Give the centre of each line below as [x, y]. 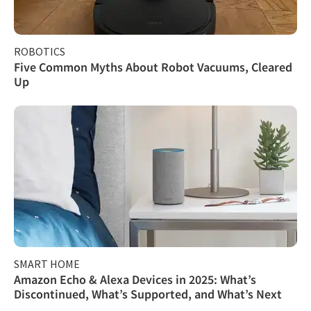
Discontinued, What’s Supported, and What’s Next [148, 294]
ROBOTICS [40, 51]
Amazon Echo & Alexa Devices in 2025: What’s [135, 279]
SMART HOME [47, 263]
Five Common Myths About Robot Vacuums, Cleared [153, 67]
